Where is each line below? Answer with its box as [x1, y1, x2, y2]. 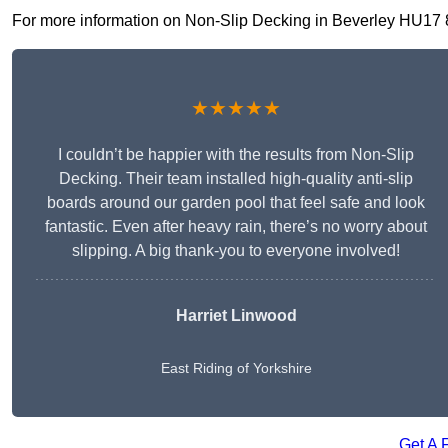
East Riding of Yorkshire [160, 360, 312, 377]
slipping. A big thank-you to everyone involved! [72, 242, 400, 260]
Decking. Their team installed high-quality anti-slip [59, 170, 413, 188]
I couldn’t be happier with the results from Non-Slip [58, 146, 414, 164]
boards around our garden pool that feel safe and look [47, 194, 425, 212]
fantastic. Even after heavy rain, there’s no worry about [45, 218, 427, 236]
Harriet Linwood [175, 307, 297, 325]
